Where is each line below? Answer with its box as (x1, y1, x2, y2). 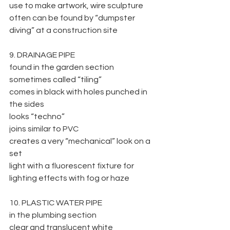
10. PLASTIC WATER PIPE (9, 199, 102, 207)
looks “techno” (9, 112, 65, 121)
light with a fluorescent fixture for (9, 162, 136, 170)
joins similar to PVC (9, 125, 79, 133)
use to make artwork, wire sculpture (9, 2, 143, 10)
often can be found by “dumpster (9, 14, 137, 22)
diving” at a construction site (9, 26, 118, 34)
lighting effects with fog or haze (9, 174, 129, 182)
